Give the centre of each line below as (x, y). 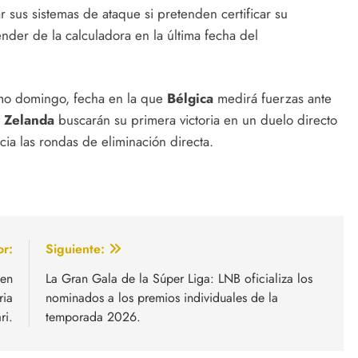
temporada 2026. (93, 316)
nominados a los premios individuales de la (162, 297)
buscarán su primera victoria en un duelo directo (196, 120)
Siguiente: (75, 249)
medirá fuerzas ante (272, 99)
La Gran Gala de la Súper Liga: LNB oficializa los (179, 278)
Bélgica (190, 99)
